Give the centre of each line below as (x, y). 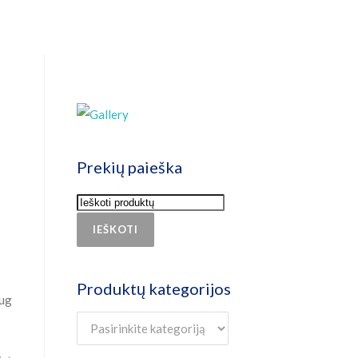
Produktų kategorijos (154, 288)
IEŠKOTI (115, 229)
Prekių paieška (129, 167)
